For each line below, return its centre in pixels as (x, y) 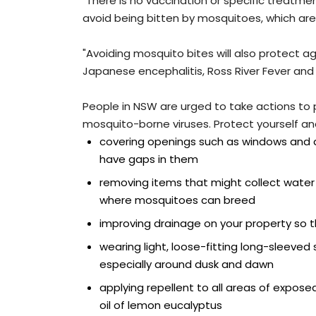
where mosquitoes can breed (177, 200)
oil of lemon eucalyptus (161, 305)
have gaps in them (149, 159)
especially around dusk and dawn (187, 265)
